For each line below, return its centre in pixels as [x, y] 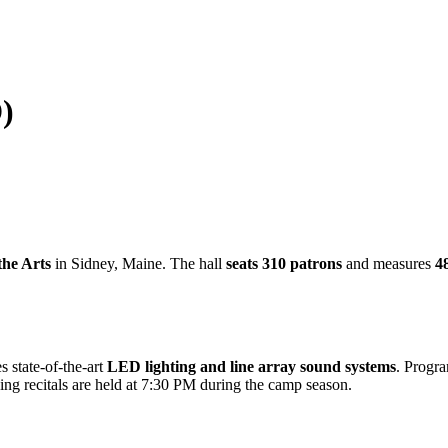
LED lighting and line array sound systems [251, 366]
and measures [388, 263]
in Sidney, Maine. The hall [138, 263]
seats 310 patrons [284, 263]
